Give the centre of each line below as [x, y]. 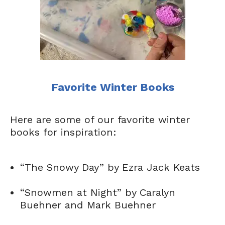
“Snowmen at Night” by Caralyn [98, 192]
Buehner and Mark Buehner [88, 205]
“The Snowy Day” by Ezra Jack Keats [110, 167]
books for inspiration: [63, 132]
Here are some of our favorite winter [100, 120]
